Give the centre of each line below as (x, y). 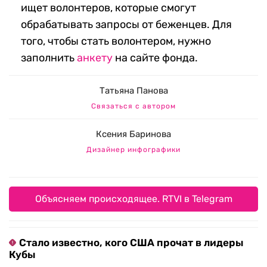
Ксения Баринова (133, 134)
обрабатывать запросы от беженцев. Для (126, 25)
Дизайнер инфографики (133, 150)
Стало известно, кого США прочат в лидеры (131, 243)
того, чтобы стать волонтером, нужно (116, 41)
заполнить (49, 58)
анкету (95, 58)
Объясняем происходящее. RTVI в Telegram (133, 199)
